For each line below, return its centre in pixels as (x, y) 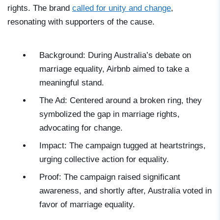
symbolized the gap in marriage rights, (110, 114)
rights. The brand (40, 8)
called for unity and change (122, 8)
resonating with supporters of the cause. (81, 22)
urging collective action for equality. (104, 160)
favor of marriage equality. (87, 205)
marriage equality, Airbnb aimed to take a (114, 69)
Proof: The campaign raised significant (110, 177)
